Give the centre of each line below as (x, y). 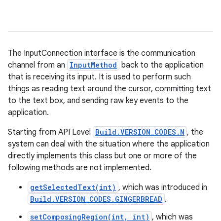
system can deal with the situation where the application (109, 144)
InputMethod (93, 65)
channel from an (37, 65)
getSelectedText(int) (73, 187)
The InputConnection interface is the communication (102, 53)
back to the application (162, 65)
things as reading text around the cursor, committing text (110, 89)
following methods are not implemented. (80, 168)
